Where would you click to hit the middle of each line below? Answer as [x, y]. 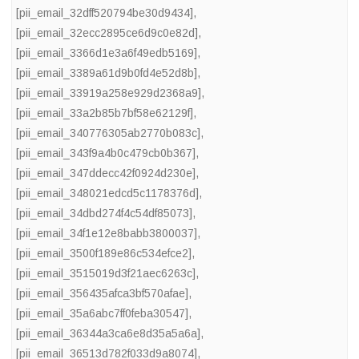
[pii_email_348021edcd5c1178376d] [107, 194]
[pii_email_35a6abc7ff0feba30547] [102, 314]
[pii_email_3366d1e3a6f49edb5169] [107, 53]
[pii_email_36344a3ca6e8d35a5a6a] [108, 334]
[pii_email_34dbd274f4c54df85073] [104, 214]
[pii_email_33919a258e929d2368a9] [109, 93]
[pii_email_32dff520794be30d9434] [105, 13]
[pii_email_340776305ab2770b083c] [108, 133]
